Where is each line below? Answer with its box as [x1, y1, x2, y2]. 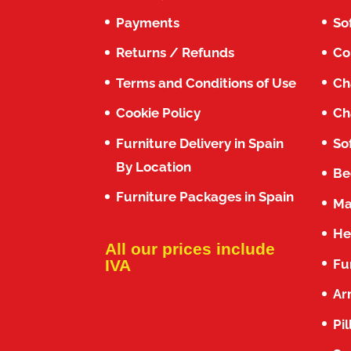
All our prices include [105, 239, 276, 258]
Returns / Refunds [116, 45, 235, 61]
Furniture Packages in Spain [116, 189, 295, 205]
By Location [116, 158, 192, 175]
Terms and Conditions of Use [116, 74, 297, 91]
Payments [116, 14, 180, 31]
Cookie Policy [116, 105, 201, 121]
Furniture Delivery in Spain [116, 135, 284, 151]
